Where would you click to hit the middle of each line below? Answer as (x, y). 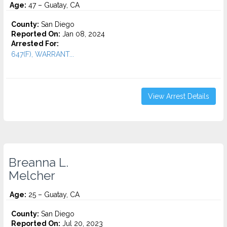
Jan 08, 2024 (83, 34)
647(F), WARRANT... (43, 54)
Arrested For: (35, 44)
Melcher (32, 176)
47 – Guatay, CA (53, 5)
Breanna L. (39, 163)
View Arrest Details (179, 96)
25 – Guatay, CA (53, 195)
